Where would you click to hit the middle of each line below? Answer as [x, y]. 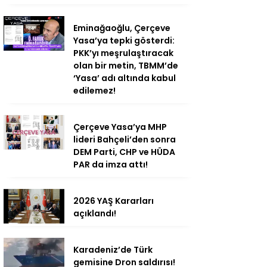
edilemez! [94, 91]
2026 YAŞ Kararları [114, 201]
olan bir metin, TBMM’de [126, 66]
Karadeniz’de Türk [113, 250]
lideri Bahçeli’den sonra [125, 140]
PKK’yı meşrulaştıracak [123, 53]
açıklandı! [95, 214]
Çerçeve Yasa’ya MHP [120, 127]
